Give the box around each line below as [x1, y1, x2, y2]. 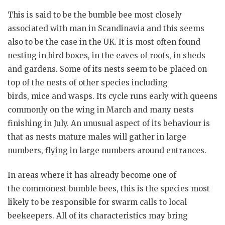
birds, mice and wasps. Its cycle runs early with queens [8, 91, 217, 101]
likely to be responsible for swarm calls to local [8, 197, 187, 207]
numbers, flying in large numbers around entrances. [8, 145, 212, 155]
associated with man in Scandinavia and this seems [8, 23, 204, 33]
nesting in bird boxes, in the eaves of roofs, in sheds [8, 50, 205, 60]
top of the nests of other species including [8, 77, 168, 87]
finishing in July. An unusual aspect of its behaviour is [8, 118, 210, 128]
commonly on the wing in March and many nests [8, 104, 194, 115]
